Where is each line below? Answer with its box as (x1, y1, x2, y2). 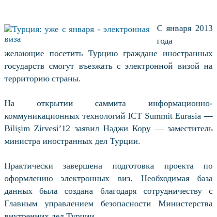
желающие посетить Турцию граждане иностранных (4, 48, 213, 58)
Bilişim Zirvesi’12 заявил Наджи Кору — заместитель (4, 124, 213, 133)
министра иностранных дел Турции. (4, 136, 140, 146)
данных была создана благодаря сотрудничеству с (4, 186, 213, 196)
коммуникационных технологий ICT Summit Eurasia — (4, 111, 213, 121)
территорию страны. (4, 74, 83, 83)
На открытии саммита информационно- (4, 98, 213, 108)
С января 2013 (156, 23, 213, 33)
